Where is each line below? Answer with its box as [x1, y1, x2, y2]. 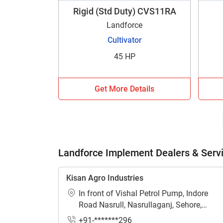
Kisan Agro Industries [66, 173, 143, 183]
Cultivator [107, 35, 142, 45]
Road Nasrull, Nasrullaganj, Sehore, [79, 200, 202, 210]
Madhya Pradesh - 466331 [79, 212, 171, 221]
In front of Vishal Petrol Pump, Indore [79, 189, 208, 198]
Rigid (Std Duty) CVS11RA [73, 6, 176, 16]
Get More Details [95, 84, 155, 94]
